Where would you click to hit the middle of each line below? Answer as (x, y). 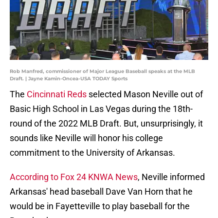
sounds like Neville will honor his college (86, 138)
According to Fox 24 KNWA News (74, 177)
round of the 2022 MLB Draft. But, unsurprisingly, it (106, 124)
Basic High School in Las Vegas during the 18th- (101, 109)
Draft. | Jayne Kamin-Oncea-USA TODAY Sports (69, 79)
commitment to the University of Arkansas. (92, 153)
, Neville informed (171, 177)
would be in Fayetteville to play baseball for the (100, 206)
